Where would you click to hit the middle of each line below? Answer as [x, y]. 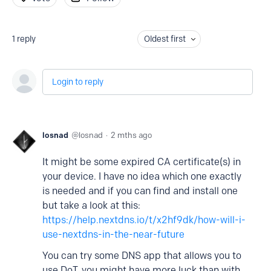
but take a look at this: [91, 205]
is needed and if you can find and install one [140, 191]
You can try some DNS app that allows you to [142, 256]
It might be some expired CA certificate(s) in [142, 162]
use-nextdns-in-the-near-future [113, 234]
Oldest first [165, 39]
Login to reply [78, 82]
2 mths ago [131, 135]
